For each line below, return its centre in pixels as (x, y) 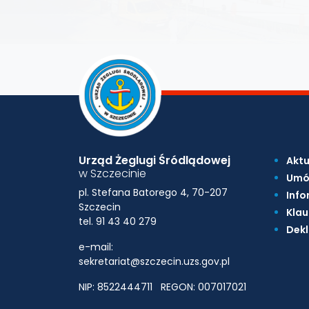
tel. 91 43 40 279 (118, 221)
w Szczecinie (112, 173)
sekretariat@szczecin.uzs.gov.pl (154, 261)
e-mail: (96, 247)
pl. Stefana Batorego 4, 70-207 (153, 192)
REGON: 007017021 (203, 287)
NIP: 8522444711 (116, 287)
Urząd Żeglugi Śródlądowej (154, 160)
